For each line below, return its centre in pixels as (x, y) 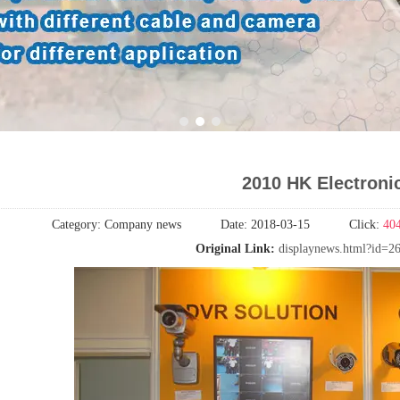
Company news (142, 225)
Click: (366, 225)
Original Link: (237, 249)
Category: (78, 225)
